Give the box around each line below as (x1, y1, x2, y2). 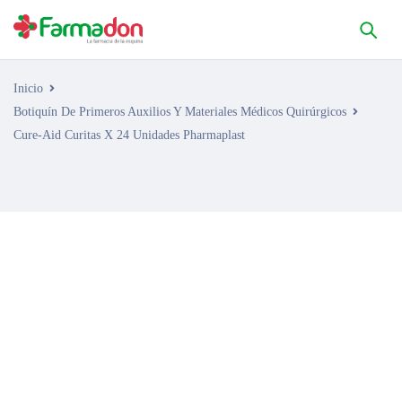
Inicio (13, 82, 43, 95)
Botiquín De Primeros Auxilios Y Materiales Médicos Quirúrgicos (13, 105, 346, 118)
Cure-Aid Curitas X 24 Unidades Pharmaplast (13, 128, 245, 142)
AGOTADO (40, 238, 101, 251)
